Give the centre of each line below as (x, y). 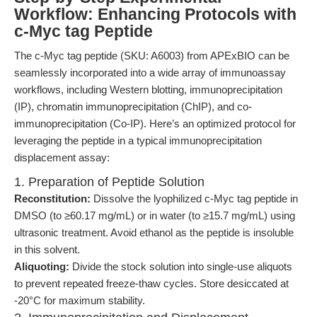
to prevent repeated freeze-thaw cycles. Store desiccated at (151, 283)
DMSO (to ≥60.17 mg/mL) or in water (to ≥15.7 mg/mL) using (155, 215)
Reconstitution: (52, 198)
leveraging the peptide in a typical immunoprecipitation (138, 140)
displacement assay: (62, 157)
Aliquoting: (42, 266)
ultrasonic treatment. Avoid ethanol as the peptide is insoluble (154, 232)
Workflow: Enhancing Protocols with (155, 15)
